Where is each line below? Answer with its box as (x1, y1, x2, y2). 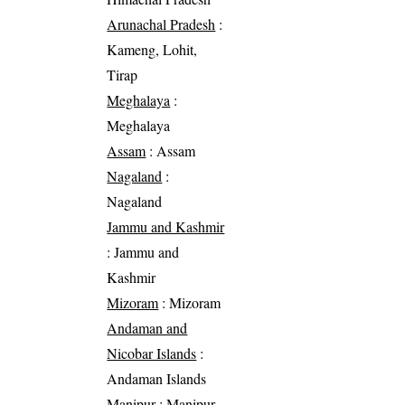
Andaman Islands (107, 368, 207, 388)
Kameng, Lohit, (107, 39, 198, 59)
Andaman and (107, 317, 188, 337)
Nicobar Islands (107, 343, 197, 363)
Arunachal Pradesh (107, 14, 216, 33)
